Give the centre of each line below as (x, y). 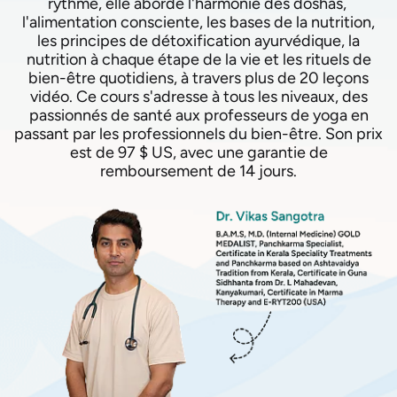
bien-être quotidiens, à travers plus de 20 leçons (198, 78)
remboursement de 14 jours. (198, 171)
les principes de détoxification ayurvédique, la (198, 41)
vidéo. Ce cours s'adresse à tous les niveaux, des (198, 97)
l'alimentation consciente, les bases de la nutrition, (198, 22)
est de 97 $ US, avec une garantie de (198, 152)
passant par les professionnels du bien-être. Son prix (198, 134)
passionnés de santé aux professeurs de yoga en (198, 115)
